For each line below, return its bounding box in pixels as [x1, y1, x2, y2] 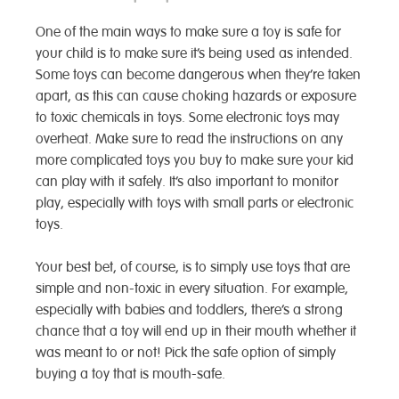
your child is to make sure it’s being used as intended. [36, 44, 353, 62]
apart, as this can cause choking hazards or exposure [36, 86, 356, 105]
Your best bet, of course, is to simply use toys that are [36, 257, 350, 276]
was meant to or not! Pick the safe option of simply [36, 343, 336, 362]
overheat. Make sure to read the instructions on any [36, 129, 343, 148]
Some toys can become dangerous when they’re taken [36, 65, 361, 84]
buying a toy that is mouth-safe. [36, 364, 225, 383]
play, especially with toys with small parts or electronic [36, 193, 354, 212]
